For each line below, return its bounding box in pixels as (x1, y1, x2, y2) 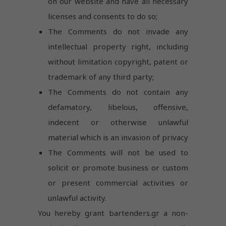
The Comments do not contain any (48, 86, 188, 97)
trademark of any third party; (48, 71, 154, 82)
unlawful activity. (48, 192, 106, 203)
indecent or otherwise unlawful (48, 117, 188, 127)
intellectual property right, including (48, 41, 188, 51)
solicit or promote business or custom (48, 162, 188, 173)
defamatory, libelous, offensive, (48, 101, 188, 112)
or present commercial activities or (48, 177, 188, 188)
